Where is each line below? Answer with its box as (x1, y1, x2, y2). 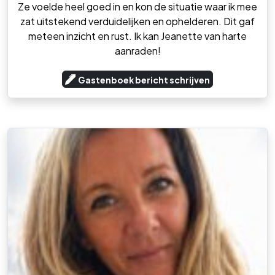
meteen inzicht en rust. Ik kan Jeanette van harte (28, 29, 247, 42)
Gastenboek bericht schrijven (78, 74, 210, 85)
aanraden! (114, 44, 161, 57)
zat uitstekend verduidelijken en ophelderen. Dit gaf (20, 14, 255, 28)
